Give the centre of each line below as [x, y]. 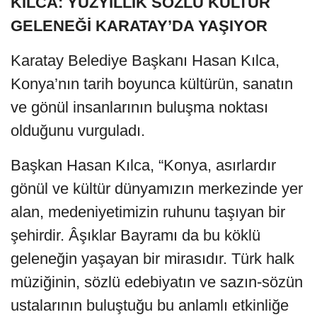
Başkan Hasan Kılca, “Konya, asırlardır [143, 165]
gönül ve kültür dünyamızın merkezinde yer [157, 188]
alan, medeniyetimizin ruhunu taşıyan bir [148, 212]
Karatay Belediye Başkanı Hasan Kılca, [145, 60]
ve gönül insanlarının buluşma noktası [139, 107]
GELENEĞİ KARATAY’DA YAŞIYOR [139, 25]
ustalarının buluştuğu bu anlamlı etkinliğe [150, 305]
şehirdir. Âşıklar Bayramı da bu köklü [136, 235]
